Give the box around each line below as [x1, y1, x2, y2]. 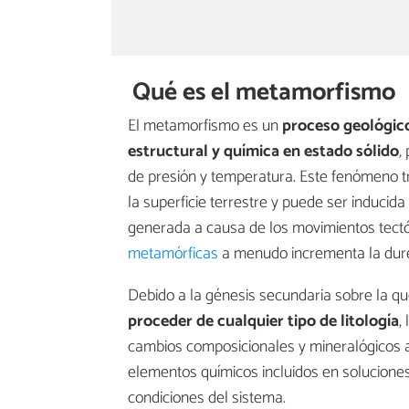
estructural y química [128, 138, 279, 166]
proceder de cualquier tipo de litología [128, 308, 399, 336]
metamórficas [128, 240, 218, 268]
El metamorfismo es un [128, 112, 282, 141]
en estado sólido [283, 138, 399, 166]
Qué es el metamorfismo [132, 71, 396, 113]
